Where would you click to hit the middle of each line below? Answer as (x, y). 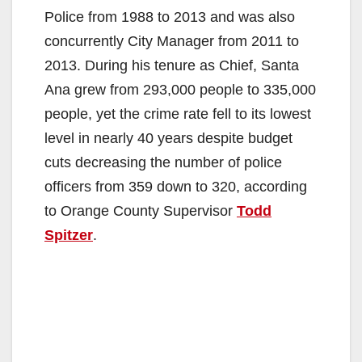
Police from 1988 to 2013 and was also (170, 17)
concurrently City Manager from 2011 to (172, 41)
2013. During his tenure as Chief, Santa (172, 65)
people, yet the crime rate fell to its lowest (178, 114)
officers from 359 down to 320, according (176, 186)
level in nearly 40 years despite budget (168, 138)
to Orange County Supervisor (141, 210)
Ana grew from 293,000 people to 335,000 (180, 89)
